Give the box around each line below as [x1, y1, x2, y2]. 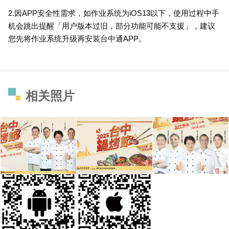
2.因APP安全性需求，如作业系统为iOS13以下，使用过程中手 [8, 9, 219, 18]
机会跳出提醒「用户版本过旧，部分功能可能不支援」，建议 [8, 21, 215, 31]
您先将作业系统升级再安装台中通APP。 [8, 34, 146, 43]
